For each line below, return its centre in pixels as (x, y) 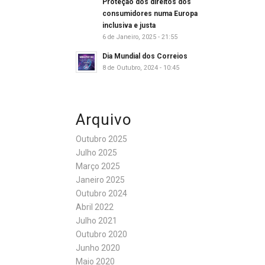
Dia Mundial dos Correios (145, 56)
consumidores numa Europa (150, 14)
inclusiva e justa (129, 26)
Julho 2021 (96, 221)
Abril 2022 (94, 207)
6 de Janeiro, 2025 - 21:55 (140, 37)
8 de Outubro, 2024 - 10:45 (140, 68)
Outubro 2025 (101, 139)
